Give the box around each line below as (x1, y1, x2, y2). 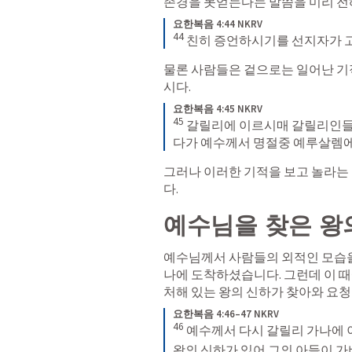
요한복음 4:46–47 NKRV (173, 307, 279, 321)
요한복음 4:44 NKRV (173, 16, 262, 31)
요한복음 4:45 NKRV (173, 101, 262, 115)
